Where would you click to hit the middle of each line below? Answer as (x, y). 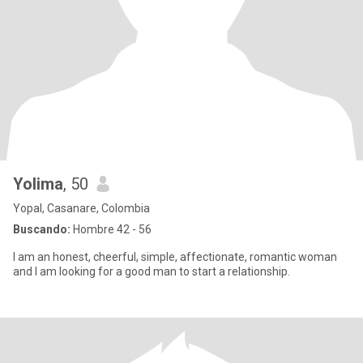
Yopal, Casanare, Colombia (81, 208)
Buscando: (42, 229)
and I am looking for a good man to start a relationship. (152, 271)
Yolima (38, 184)
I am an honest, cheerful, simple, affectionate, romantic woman (175, 257)
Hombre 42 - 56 (111, 229)
